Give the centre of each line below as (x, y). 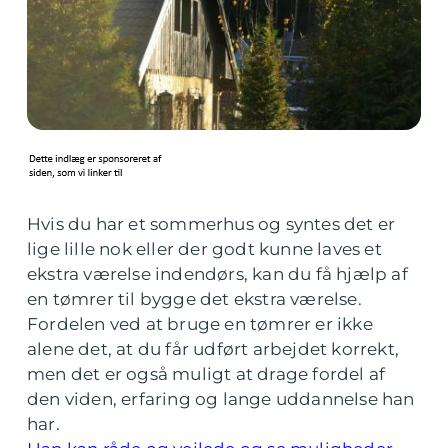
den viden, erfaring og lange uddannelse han (221, 399)
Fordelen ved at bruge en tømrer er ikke (200, 324)
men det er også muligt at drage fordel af (206, 374)
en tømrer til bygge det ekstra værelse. (194, 299)
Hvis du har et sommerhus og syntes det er (211, 224)
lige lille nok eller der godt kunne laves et (204, 249)
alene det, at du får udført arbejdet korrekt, (213, 349)
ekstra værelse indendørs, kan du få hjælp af (217, 274)
